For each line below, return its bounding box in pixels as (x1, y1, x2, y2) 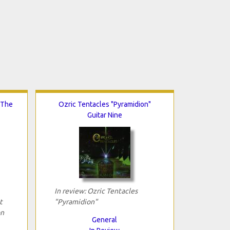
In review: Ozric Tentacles (54, 186, 138, 195)
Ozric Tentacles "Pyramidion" (58, 100, 151, 108)
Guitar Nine (87, 110, 122, 119)
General (92, 215, 117, 224)
